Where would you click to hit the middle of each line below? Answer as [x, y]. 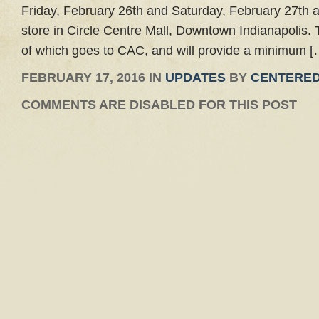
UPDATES [195, 78]
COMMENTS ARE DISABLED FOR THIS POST [159, 105]
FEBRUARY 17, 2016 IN [93, 78]
